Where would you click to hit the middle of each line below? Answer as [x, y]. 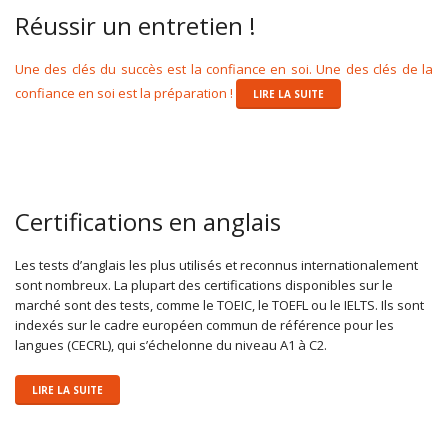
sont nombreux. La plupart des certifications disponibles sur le [204, 284]
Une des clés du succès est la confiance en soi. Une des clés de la [224, 68]
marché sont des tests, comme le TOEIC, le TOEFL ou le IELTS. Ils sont [219, 304]
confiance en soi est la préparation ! [124, 92]
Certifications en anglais [148, 221]
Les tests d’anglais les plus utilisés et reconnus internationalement [216, 264]
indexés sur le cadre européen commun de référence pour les [204, 324]
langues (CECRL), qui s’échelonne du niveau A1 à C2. [171, 344]
